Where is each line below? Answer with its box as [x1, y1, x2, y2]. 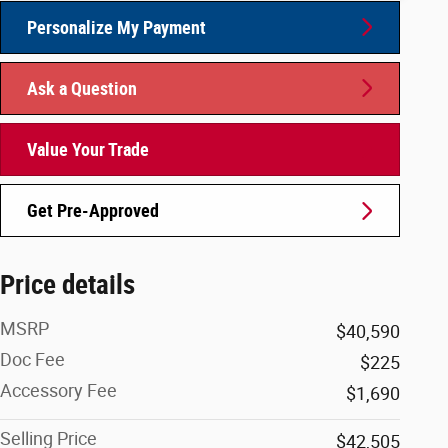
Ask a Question [27, 77, 137, 99]
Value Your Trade [27, 138, 149, 160]
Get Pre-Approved [27, 200, 159, 222]
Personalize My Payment [27, 16, 206, 38]
